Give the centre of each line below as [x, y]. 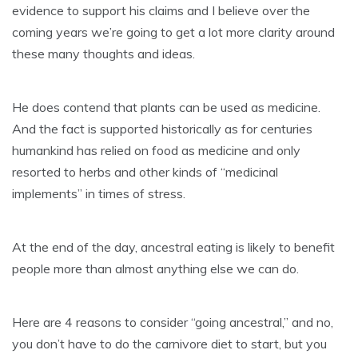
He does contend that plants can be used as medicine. [166, 107]
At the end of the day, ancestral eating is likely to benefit [173, 247]
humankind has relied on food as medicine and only [156, 150]
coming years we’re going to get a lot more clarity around [173, 32]
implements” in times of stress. [99, 193]
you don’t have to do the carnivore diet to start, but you [169, 344]
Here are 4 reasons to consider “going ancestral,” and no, [173, 322]
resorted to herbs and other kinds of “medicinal [145, 172]
